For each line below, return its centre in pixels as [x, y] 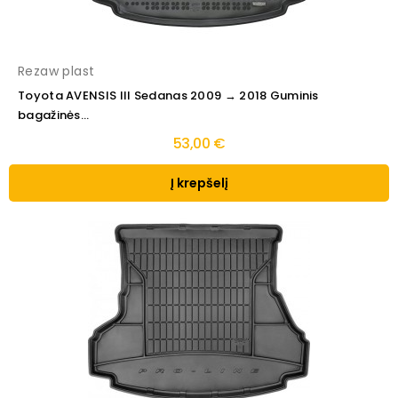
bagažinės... [54, 115]
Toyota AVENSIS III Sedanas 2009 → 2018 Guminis [168, 96]
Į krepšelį [199, 183]
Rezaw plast [56, 72]
